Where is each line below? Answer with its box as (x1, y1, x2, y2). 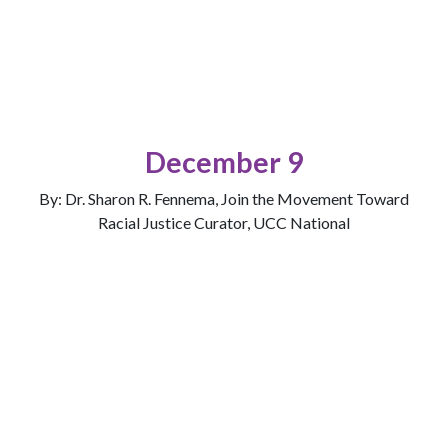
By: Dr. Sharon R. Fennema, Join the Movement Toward (39, 188, 409, 208)
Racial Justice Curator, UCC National (98, 212, 350, 232)
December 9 (144, 144, 304, 179)
